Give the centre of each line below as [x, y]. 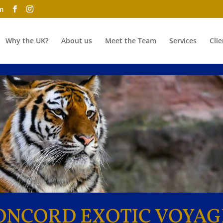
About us [77, 41]
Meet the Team [131, 41]
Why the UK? [27, 41]
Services [183, 41]
